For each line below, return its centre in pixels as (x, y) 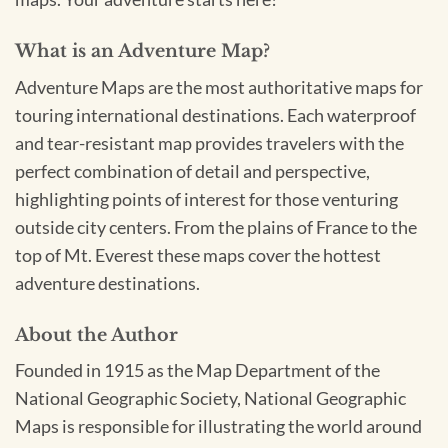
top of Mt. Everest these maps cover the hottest (198, 255)
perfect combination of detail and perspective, (192, 171)
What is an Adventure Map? (142, 50)
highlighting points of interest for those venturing (206, 199)
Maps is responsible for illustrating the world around (218, 427)
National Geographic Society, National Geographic (210, 399)
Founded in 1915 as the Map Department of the (197, 371)
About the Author (96, 334)
